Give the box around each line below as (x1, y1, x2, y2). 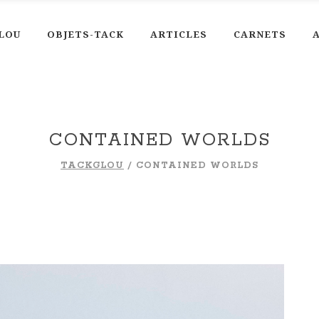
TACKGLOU (61, 160, 124, 172)
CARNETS (233, 27, 286, 41)
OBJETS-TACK (46, 27, 124, 41)
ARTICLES (150, 27, 207, 41)
